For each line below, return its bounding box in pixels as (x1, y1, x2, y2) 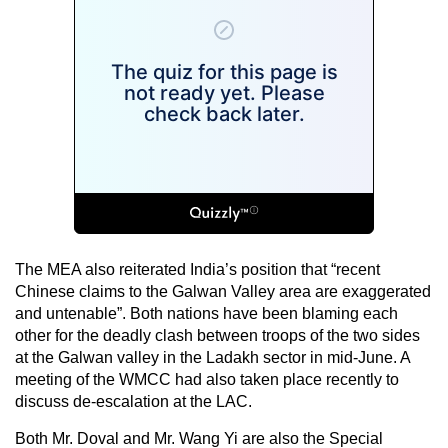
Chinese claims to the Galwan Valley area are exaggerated (15, 282, 431, 300)
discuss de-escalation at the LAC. (15, 392, 252, 410)
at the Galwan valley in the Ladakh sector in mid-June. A (15, 348, 410, 366)
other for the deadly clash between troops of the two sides (15, 326, 420, 344)
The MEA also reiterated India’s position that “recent (15, 260, 380, 278)
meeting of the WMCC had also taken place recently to (15, 370, 399, 388)
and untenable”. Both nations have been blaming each (15, 304, 398, 322)
